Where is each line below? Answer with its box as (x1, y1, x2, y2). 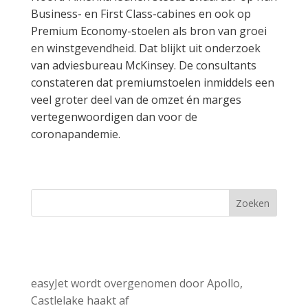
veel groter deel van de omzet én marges (30, 91, 241, 107)
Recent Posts (30, 232, 179, 272)
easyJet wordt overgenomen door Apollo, (30, 275, 243, 291)
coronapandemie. (30, 126, 120, 142)
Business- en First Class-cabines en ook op (30, 5, 251, 21)
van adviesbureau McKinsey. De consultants (30, 57, 256, 73)
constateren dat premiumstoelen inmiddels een (30, 74, 274, 90)
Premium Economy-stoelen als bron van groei (30, 23, 267, 38)
